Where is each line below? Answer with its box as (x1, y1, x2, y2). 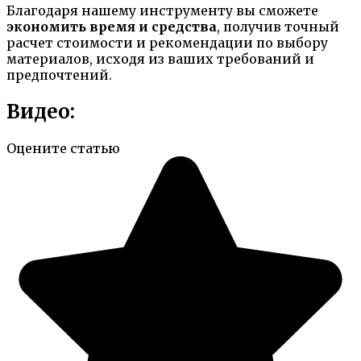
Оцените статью (6, 139, 120, 156)
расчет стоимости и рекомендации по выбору (6, 35, 328, 52)
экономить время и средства (6, 19, 217, 35)
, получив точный (217, 19, 339, 35)
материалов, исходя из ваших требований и (6, 51, 314, 68)
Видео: (6, 98, 75, 124)
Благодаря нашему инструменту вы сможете (6, 2, 318, 19)
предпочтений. (6, 67, 112, 84)
